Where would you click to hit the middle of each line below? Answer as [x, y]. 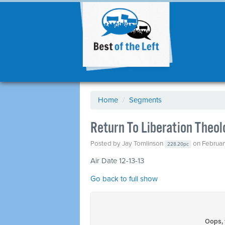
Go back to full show [124, 179]
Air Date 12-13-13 [117, 161]
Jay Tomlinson [143, 144]
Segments [145, 100]
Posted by [106, 144]
